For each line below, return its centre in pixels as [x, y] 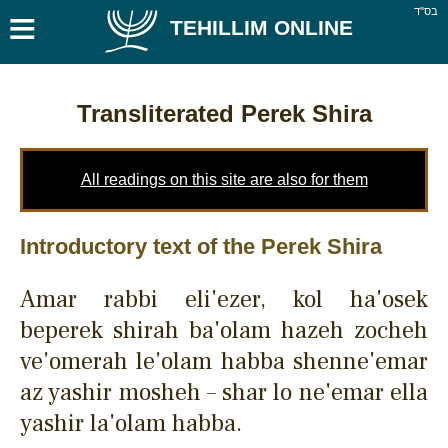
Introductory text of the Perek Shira [201, 246]
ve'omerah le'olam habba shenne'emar [224, 361]
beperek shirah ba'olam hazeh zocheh [224, 330]
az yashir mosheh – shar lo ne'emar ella [224, 392]
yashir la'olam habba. [131, 423]
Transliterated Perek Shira [224, 113]
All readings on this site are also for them [224, 179]
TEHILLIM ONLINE [261, 27]
